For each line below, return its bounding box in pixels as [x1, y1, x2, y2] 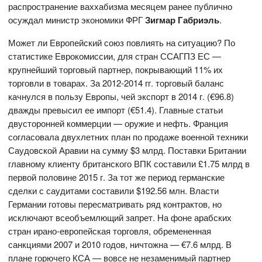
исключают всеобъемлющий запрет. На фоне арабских [8, 211, 232, 223]
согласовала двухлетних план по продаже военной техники [8, 130, 249, 143]
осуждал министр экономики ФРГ [8, 13, 146, 26]
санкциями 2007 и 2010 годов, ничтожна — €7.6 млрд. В [8, 237, 232, 250]
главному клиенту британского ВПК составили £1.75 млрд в [8, 157, 250, 170]
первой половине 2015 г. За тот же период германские [8, 170, 225, 183]
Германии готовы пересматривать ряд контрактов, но [8, 197, 222, 210]
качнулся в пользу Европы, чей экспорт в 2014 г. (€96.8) [8, 89, 235, 102]
